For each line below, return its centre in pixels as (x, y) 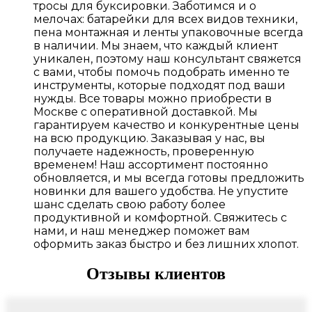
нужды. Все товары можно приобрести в (153, 99)
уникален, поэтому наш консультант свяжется (167, 59)
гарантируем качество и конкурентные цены (166, 125)
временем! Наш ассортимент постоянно (151, 165)
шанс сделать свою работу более (130, 205)
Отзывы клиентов (156, 274)
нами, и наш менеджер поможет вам (142, 231)
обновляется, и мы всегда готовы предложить (169, 178)
